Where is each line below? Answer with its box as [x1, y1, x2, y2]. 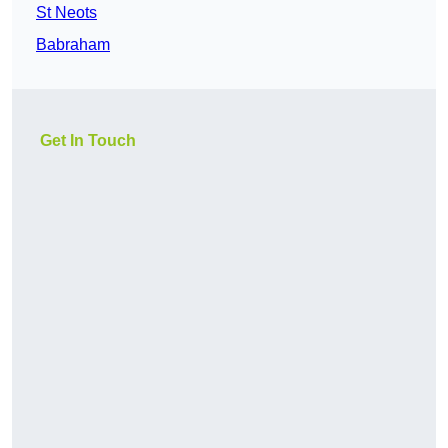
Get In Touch [40, 132, 136, 150]
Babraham [36, 36, 110, 54]
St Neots [36, 4, 97, 22]
